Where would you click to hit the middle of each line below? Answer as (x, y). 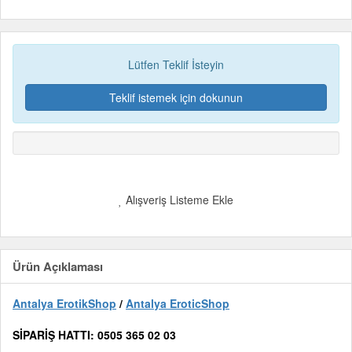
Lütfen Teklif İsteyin (176, 64)
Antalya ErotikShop (64, 303)
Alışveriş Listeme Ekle (178, 200)
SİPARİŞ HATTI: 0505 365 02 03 (94, 335)
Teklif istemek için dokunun (176, 97)
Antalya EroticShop (178, 303)
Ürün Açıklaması (58, 266)
